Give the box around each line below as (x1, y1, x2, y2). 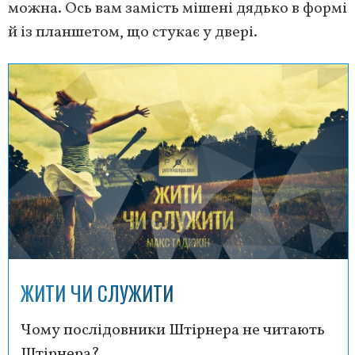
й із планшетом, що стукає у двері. (8, 21, 258, 44)
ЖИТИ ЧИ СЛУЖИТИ (21, 278, 174, 308)
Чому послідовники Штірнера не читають (21, 319, 325, 342)
